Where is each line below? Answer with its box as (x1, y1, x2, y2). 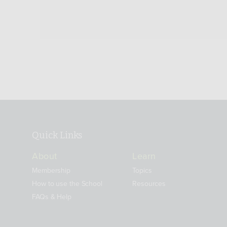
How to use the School (32, 179, 102, 188)
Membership (32, 166, 70, 175)
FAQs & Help (32, 192, 71, 201)
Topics (132, 166, 152, 175)
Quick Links (32, 129, 82, 141)
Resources (132, 179, 166, 188)
